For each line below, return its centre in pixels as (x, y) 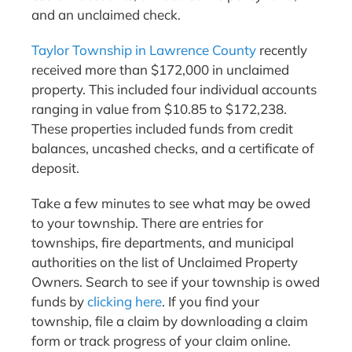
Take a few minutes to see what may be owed (171, 203)
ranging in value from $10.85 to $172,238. (159, 109)
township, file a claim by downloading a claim (170, 321)
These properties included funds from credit (162, 129)
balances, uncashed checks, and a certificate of (173, 148)
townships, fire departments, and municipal (163, 243)
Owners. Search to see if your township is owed (176, 282)
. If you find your (211, 302)
